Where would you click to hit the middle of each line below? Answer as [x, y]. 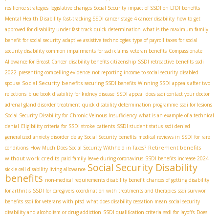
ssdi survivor [192, 191]
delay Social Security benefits [104, 137]
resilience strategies [27, 8]
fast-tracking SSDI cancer [91, 19]
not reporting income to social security [135, 73]
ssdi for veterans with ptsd [55, 202]
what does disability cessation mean [127, 202]
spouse [12, 83]
